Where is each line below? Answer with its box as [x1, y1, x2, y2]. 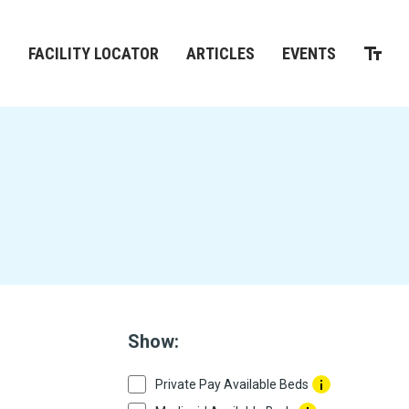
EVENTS [282, 43, 336, 63]
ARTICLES [186, 43, 255, 63]
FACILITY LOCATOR [28, 43, 159, 63]
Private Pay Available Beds [155, 377, 309, 392]
